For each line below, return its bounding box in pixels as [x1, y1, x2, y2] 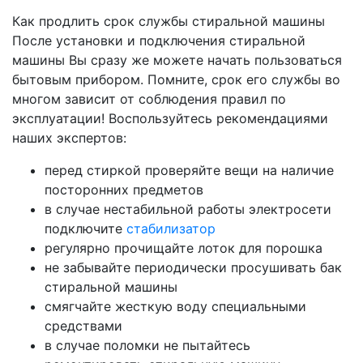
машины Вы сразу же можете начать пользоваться [12, 52, 342, 68]
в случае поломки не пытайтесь [45, 337, 250, 353]
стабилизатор [126, 220, 216, 237]
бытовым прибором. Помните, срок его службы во [12, 71, 340, 88]
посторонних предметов [45, 181, 203, 198]
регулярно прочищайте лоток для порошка [45, 240, 322, 256]
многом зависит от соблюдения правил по [12, 91, 286, 107]
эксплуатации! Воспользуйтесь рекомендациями [12, 110, 328, 126]
